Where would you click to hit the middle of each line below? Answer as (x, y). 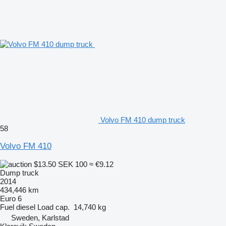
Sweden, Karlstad (40, 217)
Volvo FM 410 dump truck (143, 120)
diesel (26, 207)
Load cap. (53, 207)
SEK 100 (73, 164)
